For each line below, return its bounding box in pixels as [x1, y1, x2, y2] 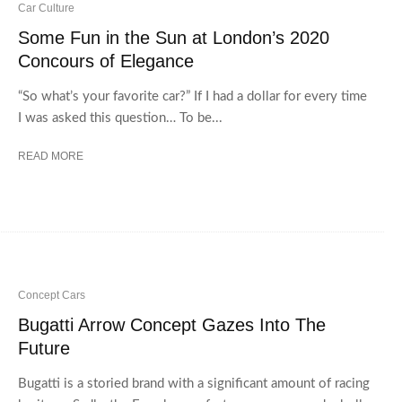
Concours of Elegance [18, 50, 194, 71]
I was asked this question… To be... [18, 110, 223, 125]
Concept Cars [18, 289, 85, 302]
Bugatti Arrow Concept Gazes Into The [18, 315, 326, 336]
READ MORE [18, 149, 83, 162]
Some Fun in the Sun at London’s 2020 [18, 27, 329, 48]
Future [18, 338, 70, 359]
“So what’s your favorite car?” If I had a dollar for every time [18, 89, 367, 103]
